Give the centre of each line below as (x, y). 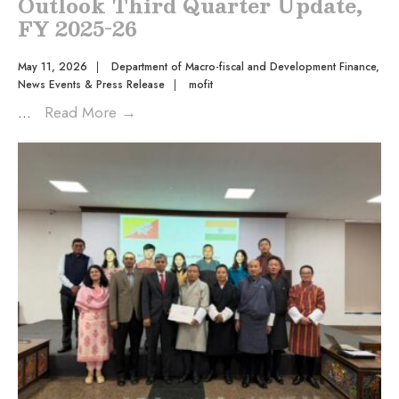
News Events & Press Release (91, 84)
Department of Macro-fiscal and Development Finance (244, 66)
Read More (83, 112)
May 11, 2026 (53, 66)
